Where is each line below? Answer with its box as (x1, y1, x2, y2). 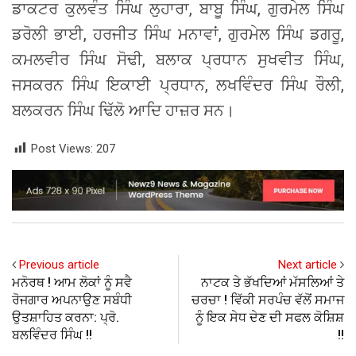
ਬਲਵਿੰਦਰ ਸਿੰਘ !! (12, 327, 92, 343)
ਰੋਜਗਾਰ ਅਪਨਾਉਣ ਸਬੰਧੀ (12, 292, 132, 308)
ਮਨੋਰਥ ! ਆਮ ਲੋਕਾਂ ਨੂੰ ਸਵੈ (12, 275, 132, 291)
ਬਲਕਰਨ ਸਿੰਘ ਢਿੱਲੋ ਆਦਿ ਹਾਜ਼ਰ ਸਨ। (12, 100, 238, 120)
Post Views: (31, 141, 93, 156)
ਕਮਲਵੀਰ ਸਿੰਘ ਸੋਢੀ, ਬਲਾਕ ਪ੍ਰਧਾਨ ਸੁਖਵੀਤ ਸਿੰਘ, (12, 49, 344, 69)
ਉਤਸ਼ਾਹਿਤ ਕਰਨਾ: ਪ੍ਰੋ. (12, 310, 119, 326)
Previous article (19, 257, 99, 273)
